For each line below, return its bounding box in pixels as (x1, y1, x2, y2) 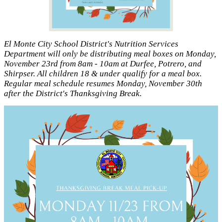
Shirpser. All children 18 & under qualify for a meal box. (4, 68, 202, 78)
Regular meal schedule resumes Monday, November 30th (4, 78, 202, 88)
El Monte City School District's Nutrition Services (4, 39, 178, 49)
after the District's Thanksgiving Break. (4, 88, 142, 98)
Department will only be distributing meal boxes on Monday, (4, 49, 216, 58)
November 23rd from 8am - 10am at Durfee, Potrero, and (4, 58, 202, 68)
